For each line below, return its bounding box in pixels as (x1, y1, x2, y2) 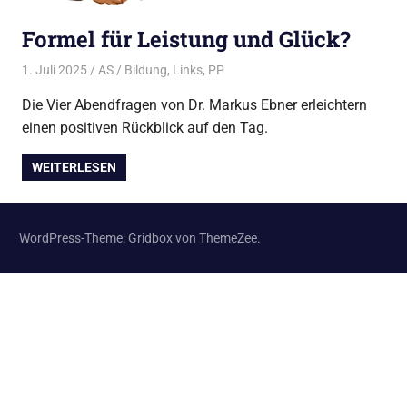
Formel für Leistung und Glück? (22, 25, 351, 54)
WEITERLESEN (32, 159, 117, 174)
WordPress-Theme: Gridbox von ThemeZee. (19, 230, 261, 245)
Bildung (124, 62, 167, 77)
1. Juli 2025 (22, 62, 87, 77)
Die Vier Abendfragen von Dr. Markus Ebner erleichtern (22, 95, 367, 114)
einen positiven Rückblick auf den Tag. (22, 118, 268, 136)
